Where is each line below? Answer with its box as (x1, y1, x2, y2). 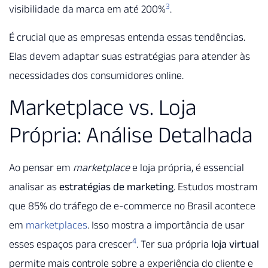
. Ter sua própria (136, 238, 211, 251)
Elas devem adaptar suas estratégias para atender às (9, 50, 250, 62)
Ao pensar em (9, 162, 73, 174)
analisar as (9, 181, 59, 193)
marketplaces (26, 219, 87, 232)
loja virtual (211, 238, 259, 251)
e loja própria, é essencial (130, 162, 244, 174)
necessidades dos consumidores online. (9, 69, 184, 81)
